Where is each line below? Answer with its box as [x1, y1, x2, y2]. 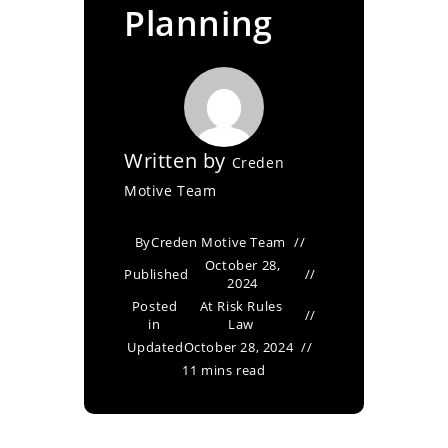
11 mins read [182, 361, 266, 379]
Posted [131, 297, 178, 315]
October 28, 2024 [183, 338, 294, 356]
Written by [124, 147, 232, 174]
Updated [127, 338, 184, 356]
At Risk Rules [199, 297, 283, 315]
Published [124, 265, 189, 283]
